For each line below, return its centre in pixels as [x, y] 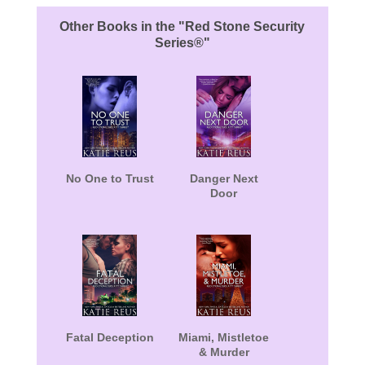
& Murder [224, 352]
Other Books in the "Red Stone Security [182, 27]
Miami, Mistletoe [224, 338]
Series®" [182, 43]
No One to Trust [110, 179]
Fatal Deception [110, 338]
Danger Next [224, 179]
